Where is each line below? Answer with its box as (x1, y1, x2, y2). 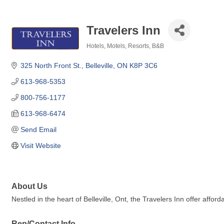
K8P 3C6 (129, 61, 157, 69)
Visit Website (20, 141, 61, 149)
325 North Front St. (20, 61, 81, 69)
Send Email (20, 125, 56, 133)
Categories (86, 49, 117, 56)
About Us (11, 181, 47, 191)
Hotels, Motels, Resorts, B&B (86, 42, 164, 49)
